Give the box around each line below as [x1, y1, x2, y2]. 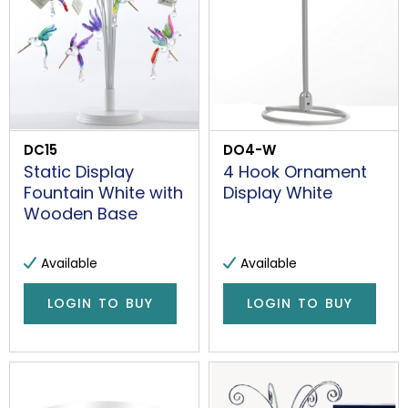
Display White [223, 180, 332, 204]
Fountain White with [24, 180, 183, 204]
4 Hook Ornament [223, 159, 367, 183]
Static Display [24, 159, 134, 183]
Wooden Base [24, 201, 138, 225]
